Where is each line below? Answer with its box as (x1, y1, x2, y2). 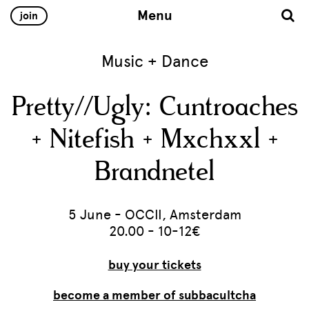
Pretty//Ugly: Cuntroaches (11, 90, 298, 126)
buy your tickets (108, 257, 201, 272)
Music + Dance (101, 51, 208, 71)
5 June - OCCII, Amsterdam (68, 206, 241, 223)
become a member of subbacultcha (53, 288, 256, 303)
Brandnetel (94, 154, 215, 190)
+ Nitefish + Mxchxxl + (31, 122, 278, 158)
